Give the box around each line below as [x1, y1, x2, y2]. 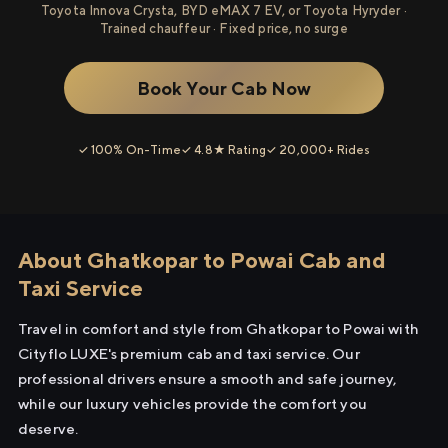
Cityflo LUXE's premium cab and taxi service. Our [18, 345, 360, 362]
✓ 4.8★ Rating [180, 142, 266, 157]
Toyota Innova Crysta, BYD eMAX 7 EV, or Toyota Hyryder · [41, 3, 407, 18]
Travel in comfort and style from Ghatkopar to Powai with [18, 320, 419, 337]
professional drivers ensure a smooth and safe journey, [18, 370, 398, 387]
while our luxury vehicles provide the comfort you [18, 395, 367, 412]
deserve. [18, 420, 79, 437]
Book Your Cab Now [136, 77, 312, 99]
